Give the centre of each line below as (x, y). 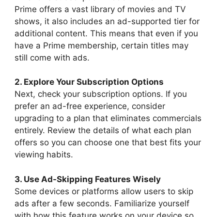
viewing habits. (44, 155)
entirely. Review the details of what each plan (103, 130)
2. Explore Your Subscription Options (89, 82)
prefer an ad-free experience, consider (90, 106)
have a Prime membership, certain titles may (101, 45)
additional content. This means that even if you (106, 33)
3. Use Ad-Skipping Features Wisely (88, 179)
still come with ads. (52, 57)
